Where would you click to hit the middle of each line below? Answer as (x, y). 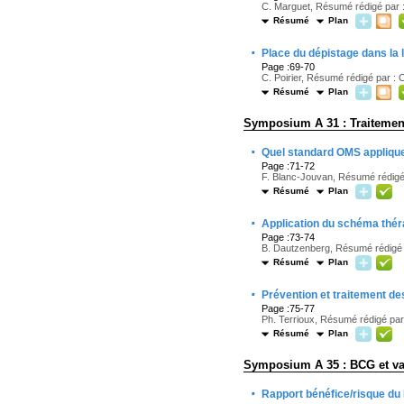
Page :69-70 (288, 67)
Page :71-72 (288, 166)
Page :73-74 (288, 237)
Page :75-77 (288, 308)
